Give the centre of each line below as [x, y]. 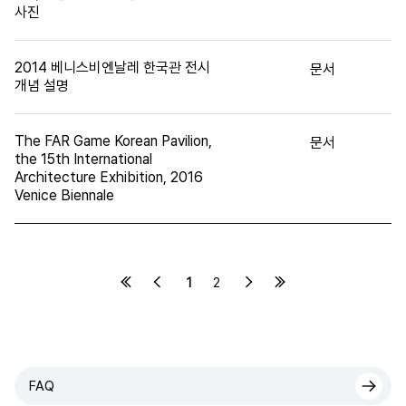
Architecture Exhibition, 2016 [109, 177]
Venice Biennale [64, 195]
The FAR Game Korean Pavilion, [113, 140]
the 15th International [83, 159]
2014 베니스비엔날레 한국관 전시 [112, 67]
